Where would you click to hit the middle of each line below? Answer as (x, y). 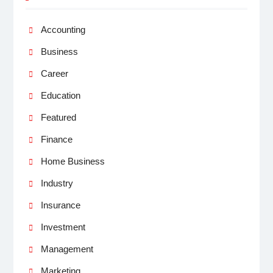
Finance (56, 139)
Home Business (73, 161)
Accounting (63, 29)
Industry (57, 183)
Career (54, 73)
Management (67, 249)
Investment (63, 227)
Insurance (60, 205)
